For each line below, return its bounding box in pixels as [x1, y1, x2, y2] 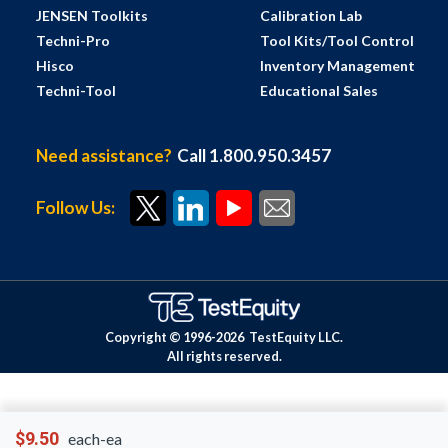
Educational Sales [259, 82, 378, 99]
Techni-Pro [35, 32, 110, 49]
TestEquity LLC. [247, 329, 343, 345]
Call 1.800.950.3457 [176, 145, 331, 166]
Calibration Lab [259, 7, 362, 24]
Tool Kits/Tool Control [259, 32, 414, 49]
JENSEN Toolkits [35, 7, 148, 24]
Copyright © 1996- [105, 329, 216, 345]
